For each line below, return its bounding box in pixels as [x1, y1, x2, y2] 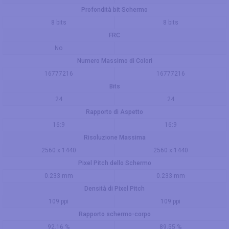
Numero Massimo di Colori [77, 57, 152, 64]
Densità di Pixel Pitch [84, 185, 145, 192]
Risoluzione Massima [83, 133, 146, 141]
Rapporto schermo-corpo [78, 210, 151, 218]
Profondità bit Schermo [81, 6, 148, 13]
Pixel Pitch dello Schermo [78, 159, 151, 167]
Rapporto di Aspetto [86, 108, 143, 116]
